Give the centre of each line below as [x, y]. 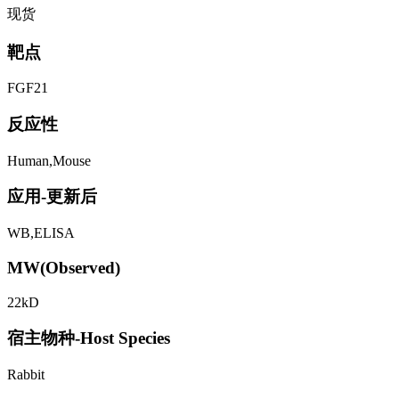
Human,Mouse [49, 160]
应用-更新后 [52, 197]
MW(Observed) [64, 267]
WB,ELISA [41, 233]
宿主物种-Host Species [89, 338]
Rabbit [26, 375]
